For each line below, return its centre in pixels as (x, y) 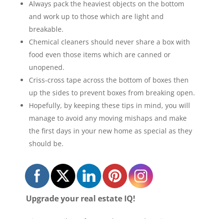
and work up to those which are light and (96, 16)
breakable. (46, 29)
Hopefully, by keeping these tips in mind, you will (109, 105)
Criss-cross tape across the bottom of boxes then (109, 80)
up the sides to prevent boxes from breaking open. (112, 92)
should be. (46, 143)
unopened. (46, 67)
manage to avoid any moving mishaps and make (108, 118)
